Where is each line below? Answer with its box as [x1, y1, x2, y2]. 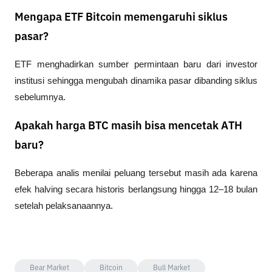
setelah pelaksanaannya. [15, 201, 113, 211]
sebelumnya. [15, 92, 66, 102]
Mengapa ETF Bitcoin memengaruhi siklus [15, 12, 228, 23]
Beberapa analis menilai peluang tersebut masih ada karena [15, 168, 257, 178]
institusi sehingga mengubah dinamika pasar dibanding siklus [15, 75, 257, 86]
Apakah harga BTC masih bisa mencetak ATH [15, 121, 242, 132]
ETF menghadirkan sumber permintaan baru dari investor [15, 59, 257, 69]
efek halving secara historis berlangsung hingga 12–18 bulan [15, 185, 257, 195]
